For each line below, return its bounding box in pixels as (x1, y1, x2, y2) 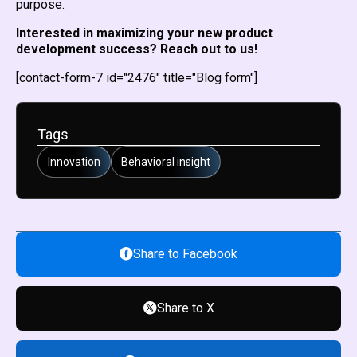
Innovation (48, 155, 100, 168)
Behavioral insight (121, 155, 210, 168)
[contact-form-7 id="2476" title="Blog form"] (16, 69, 257, 85)
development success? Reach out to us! (16, 41, 257, 57)
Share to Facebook (133, 245, 237, 261)
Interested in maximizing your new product (16, 25, 273, 41)
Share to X (156, 300, 214, 316)
